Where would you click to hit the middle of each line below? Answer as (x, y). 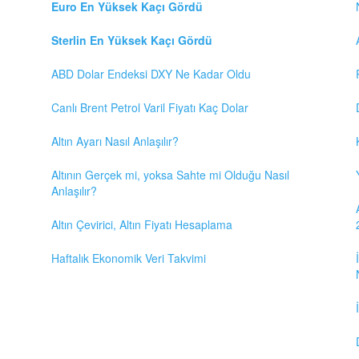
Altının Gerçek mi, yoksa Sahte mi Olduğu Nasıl (170, 174)
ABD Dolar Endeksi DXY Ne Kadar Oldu (151, 73)
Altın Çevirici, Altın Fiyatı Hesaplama (142, 224)
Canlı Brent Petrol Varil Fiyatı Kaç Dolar (150, 107)
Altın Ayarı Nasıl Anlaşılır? (115, 141)
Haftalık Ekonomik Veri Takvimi (129, 258)
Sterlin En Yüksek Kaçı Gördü (132, 40)
